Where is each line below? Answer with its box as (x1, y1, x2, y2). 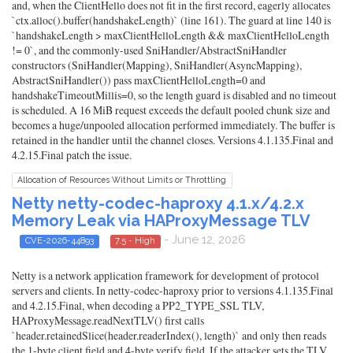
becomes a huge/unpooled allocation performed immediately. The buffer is (12, 117, 335, 133)
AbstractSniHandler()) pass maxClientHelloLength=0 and (12, 72, 266, 88)
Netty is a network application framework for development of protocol (12, 267, 319, 283)
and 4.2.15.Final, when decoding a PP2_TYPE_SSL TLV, (12, 297, 264, 313)
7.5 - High (115, 235, 156, 247)
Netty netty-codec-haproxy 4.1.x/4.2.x (12, 194, 304, 214)
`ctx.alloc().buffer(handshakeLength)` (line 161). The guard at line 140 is (12, 13, 331, 28)
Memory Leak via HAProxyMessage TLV (12, 211, 310, 231)
